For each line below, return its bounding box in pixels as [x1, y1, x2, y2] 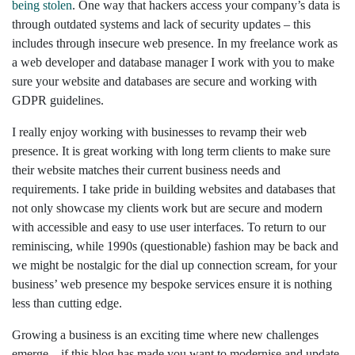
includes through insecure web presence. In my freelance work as [12, 36, 338, 51]
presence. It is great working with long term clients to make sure [12, 144, 330, 158]
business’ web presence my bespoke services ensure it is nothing [12, 277, 332, 292]
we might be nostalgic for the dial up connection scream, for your [12, 258, 337, 273]
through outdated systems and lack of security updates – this [12, 17, 311, 32]
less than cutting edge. [12, 296, 122, 311]
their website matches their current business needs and [12, 163, 281, 177]
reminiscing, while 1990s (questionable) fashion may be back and [12, 239, 338, 254]
